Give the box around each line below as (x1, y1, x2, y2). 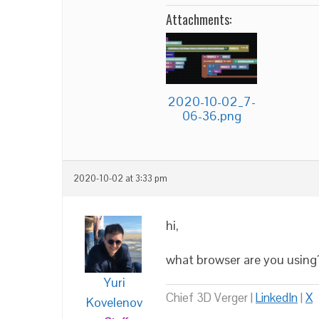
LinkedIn (256, 289, 298, 305)
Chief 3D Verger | (166, 289, 256, 305)
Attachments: (166, 10, 231, 28)
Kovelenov (86, 293, 142, 310)
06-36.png (182, 107, 241, 124)
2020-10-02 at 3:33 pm (73, 172, 167, 184)
